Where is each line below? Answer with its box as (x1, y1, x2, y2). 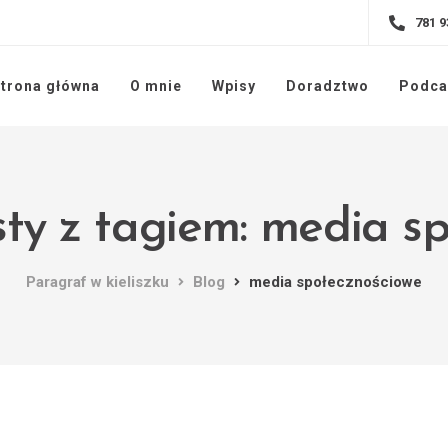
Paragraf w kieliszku (26, 273, 169, 291)
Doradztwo (286, 78, 369, 94)
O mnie (130, 78, 182, 94)
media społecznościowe (249, 273, 422, 291)
